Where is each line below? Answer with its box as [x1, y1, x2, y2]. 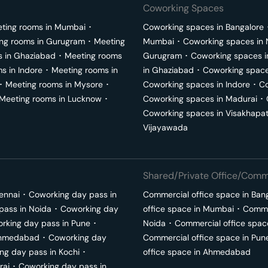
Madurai [226, 93, 257, 104]
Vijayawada [143, 122, 188, 133]
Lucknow [68, 93, 102, 104]
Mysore [74, 79, 103, 90]
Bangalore [226, 22, 264, 32]
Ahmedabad [203, 246, 251, 257]
